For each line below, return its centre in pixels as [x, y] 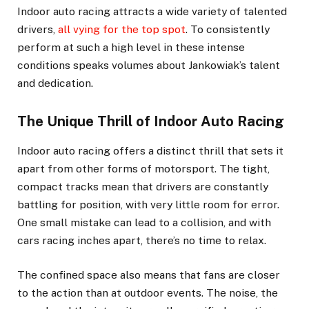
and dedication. [55, 83]
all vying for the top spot [122, 29]
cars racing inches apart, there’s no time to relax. [142, 241]
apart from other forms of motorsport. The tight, [143, 169]
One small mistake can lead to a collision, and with [144, 223]
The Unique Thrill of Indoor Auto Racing [151, 122]
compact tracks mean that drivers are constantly [143, 187]
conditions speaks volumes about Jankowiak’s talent [149, 65]
